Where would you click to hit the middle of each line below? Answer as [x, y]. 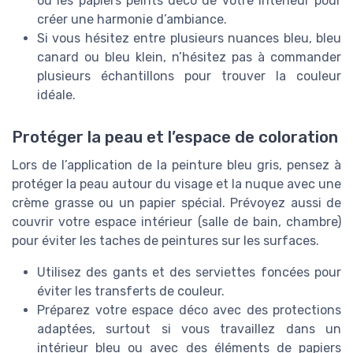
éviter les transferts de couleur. [131, 292]
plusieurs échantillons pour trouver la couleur [189, 76]
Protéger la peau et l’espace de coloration [175, 137]
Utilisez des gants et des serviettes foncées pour [189, 273]
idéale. [56, 95]
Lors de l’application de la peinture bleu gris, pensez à [176, 165]
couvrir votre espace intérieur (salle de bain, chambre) [176, 222]
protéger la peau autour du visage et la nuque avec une [176, 184]
